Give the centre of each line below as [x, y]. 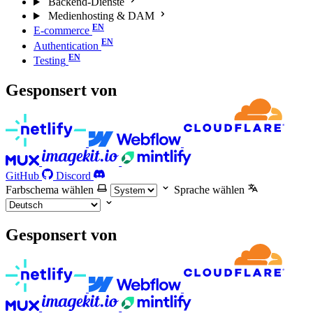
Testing [50, 61]
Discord [73, 176]
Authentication [66, 45]
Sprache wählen [209, 190]
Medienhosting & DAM [101, 16]
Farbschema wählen [50, 190]
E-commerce [61, 31]
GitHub [22, 176]
